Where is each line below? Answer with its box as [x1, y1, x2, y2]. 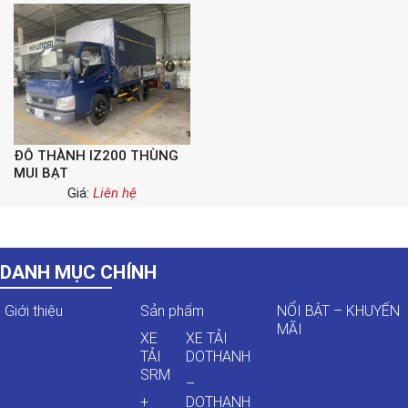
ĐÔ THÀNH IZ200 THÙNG [14, 148, 178, 164]
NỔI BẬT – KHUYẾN [276, 302, 400, 320]
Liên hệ [93, 185, 137, 201]
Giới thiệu [5, 302, 63, 320]
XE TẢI [186, 330, 229, 347]
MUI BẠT [14, 165, 68, 181]
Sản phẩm [140, 302, 205, 320]
